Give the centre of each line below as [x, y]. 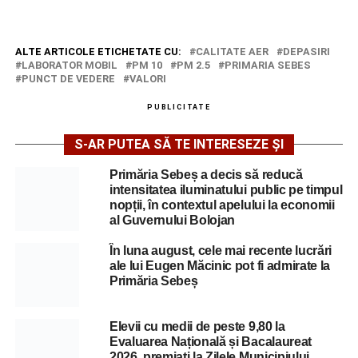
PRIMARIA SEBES [267, 65]
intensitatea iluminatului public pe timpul [226, 189]
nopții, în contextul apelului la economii [222, 205]
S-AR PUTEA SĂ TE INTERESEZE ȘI [179, 144]
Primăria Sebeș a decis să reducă [206, 174]
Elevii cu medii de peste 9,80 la [197, 326]
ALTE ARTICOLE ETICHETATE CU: [98, 51]
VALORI [147, 78]
